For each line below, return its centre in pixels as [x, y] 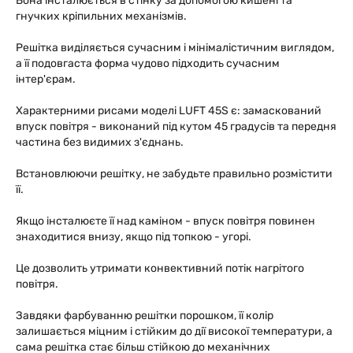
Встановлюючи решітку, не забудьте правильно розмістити [174, 174]
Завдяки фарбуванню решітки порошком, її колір [145, 316]
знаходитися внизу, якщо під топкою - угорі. [134, 237]
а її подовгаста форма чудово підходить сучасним [148, 63]
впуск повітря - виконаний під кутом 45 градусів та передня [176, 126]
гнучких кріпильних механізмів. [101, 16]
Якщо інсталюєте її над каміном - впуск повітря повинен [165, 221]
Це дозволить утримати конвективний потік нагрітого [160, 268]
